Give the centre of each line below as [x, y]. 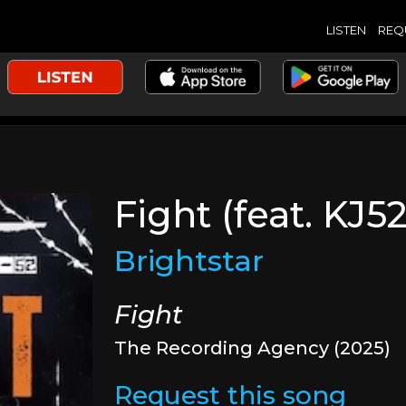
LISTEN [346, 29]
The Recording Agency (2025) [253, 348]
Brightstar [189, 261]
